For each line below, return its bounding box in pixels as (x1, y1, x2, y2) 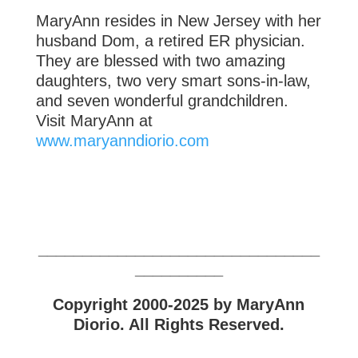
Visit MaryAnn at (35, 112, 153, 130)
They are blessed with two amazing (35, 52, 285, 70)
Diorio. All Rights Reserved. (73, 316, 284, 334)
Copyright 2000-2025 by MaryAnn (53, 296, 305, 314)
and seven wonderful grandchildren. (35, 92, 288, 110)
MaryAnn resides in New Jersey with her (35, 12, 321, 30)
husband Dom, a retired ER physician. (35, 32, 305, 50)
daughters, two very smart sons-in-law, (35, 72, 311, 90)
